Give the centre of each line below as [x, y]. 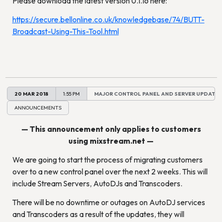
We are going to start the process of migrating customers [107, 160]
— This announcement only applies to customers [111, 129]
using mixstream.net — [111, 141]
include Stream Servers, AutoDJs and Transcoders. [97, 184]
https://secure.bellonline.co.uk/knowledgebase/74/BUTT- [108, 20]
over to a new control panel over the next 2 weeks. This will [110, 172]
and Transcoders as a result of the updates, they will [98, 214]
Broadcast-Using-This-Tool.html [65, 31]
